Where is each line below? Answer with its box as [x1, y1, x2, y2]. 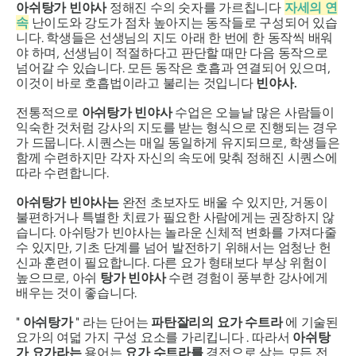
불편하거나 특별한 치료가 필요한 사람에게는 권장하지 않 [16, 209, 335, 225]
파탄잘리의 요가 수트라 [151, 314, 283, 330]
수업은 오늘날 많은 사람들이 [172, 104, 335, 120]
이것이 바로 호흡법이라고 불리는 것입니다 [16, 75, 257, 91]
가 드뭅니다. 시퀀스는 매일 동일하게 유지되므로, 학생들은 [16, 134, 340, 150]
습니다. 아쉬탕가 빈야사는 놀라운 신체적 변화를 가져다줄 [16, 224, 337, 240]
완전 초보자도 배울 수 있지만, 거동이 [118, 194, 328, 210]
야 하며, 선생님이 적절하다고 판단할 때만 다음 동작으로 [16, 44, 328, 60]
